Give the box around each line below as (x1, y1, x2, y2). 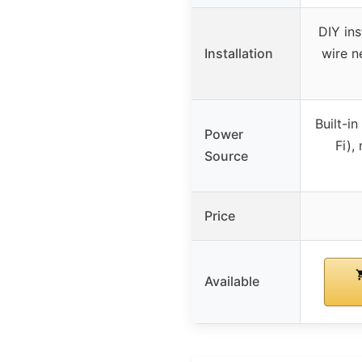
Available (204, 272, 259, 289)
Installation (204, 44, 273, 61)
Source (204, 147, 248, 164)
